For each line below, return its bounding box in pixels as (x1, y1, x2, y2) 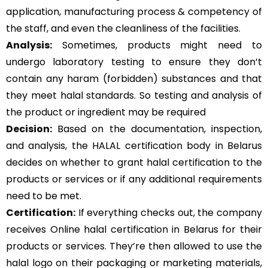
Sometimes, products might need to (52, 38, 262, 52)
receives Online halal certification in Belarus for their (6, 223, 262, 236)
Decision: (6, 122, 52, 136)
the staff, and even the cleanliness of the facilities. (6, 22, 240, 35)
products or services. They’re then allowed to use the (6, 239, 262, 253)
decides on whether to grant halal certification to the (6, 156, 262, 169)
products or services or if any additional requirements (6, 172, 262, 186)
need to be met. (6, 189, 81, 203)
